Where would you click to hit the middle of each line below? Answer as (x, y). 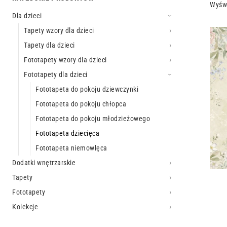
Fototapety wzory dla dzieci (65, 60)
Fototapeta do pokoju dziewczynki (87, 89)
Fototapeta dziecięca (67, 133)
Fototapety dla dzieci (56, 74)
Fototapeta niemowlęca (71, 148)
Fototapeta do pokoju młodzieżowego (93, 118)
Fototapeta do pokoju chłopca (81, 104)
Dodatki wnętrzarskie (44, 162)
